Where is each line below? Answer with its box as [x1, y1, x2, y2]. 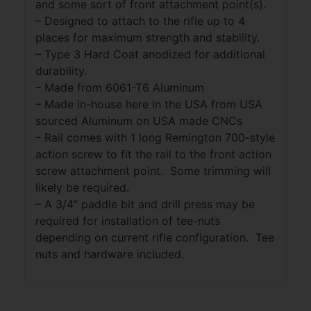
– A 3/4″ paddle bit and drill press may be [35, 196, 255, 211]
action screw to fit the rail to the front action [35, 146, 271, 161]
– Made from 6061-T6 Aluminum [35, 80, 204, 94]
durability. [35, 63, 87, 78]
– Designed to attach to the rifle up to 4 [35, 13, 245, 28]
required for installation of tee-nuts [35, 213, 220, 228]
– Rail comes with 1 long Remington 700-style [35, 130, 275, 144]
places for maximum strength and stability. [35, 30, 260, 44]
